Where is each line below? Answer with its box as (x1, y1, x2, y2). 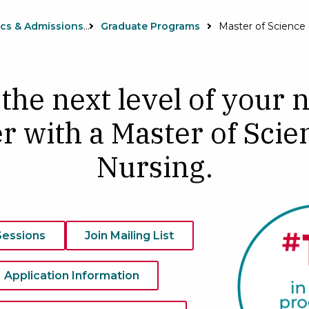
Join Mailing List (85, 228, 175, 242)
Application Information (3, 268, 139, 282)
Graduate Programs (101, 19, 200, 32)
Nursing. (96, 148, 213, 185)
